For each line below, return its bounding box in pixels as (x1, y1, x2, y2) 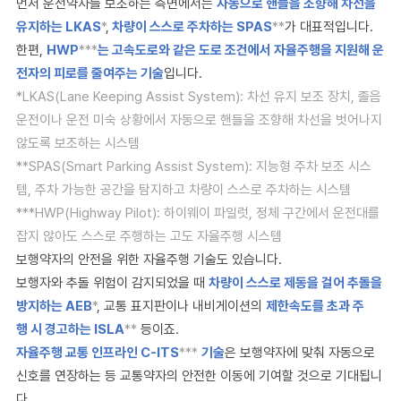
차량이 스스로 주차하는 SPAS (109, 19, 272, 35)
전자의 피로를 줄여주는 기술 (16, 65, 164, 81)
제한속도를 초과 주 (266, 298, 364, 314)
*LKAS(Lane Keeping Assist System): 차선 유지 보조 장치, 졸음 (16, 89, 381, 105)
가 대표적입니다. (285, 19, 377, 35)
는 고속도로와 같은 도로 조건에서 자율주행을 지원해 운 (98, 42, 384, 58)
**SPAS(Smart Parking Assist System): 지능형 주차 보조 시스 (16, 158, 371, 175)
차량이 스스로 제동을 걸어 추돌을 (209, 275, 382, 291)
